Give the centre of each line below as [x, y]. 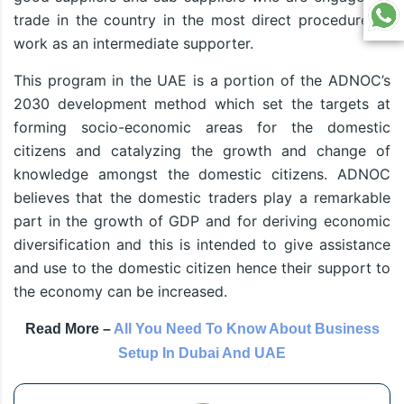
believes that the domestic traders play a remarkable [202, 198]
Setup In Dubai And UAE [202, 353]
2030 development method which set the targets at [202, 104]
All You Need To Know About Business [246, 329]
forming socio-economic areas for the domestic [202, 128]
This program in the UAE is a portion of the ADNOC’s [202, 81]
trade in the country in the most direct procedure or [202, 20]
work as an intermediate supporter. [133, 44]
